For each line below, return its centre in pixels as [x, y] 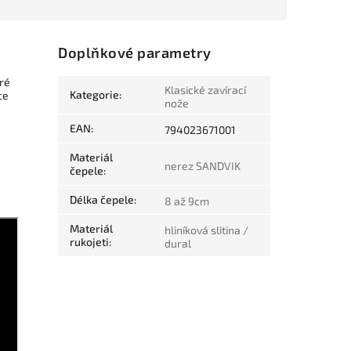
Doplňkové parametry [135, 53]
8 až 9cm [187, 201]
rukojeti [90, 242]
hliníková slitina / [207, 230]
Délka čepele [102, 200]
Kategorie [95, 95]
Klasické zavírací [206, 90]
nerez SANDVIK [203, 166]
